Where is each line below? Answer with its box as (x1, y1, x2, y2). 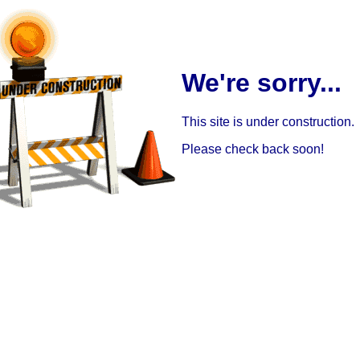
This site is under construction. (182, 115, 354, 129)
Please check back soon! (182, 142, 324, 157)
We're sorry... (182, 68, 342, 97)
